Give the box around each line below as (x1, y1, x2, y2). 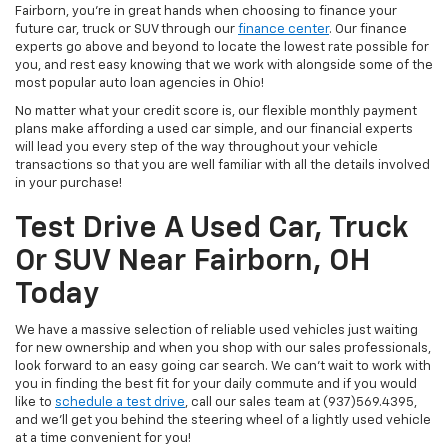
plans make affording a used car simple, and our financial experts (15, 123, 413, 137)
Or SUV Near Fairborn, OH (15, 247, 371, 278)
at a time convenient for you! (15, 432, 191, 446)
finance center (238, 23, 329, 37)
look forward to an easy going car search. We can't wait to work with (15, 360, 431, 374)
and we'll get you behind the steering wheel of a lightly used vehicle (15, 414, 431, 428)
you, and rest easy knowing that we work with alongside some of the (15, 59, 433, 73)
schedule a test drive (55, 396, 185, 410)
